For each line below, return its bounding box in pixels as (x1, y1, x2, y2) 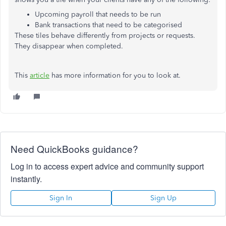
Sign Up (150, 194, 177, 202)
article (30, 71, 49, 80)
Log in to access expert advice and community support (11, 160, 204, 172)
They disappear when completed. (15, 42, 123, 50)
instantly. (11, 173, 42, 185)
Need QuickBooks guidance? (11, 142, 138, 155)
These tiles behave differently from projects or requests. (15, 31, 195, 40)
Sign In (49, 194, 73, 202)
